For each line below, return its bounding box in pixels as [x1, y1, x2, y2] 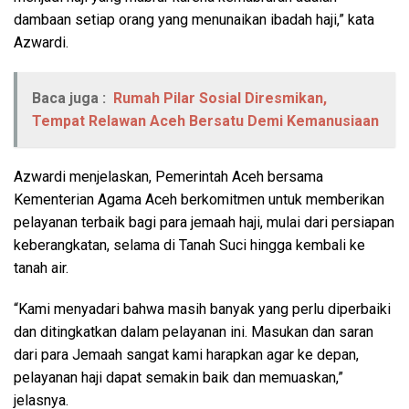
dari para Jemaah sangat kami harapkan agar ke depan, [14, 345, 359, 363]
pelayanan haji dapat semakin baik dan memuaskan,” [14, 368, 343, 386]
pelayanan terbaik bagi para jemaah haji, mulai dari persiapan [14, 213, 394, 231]
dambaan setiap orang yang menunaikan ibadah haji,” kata [14, 10, 374, 28]
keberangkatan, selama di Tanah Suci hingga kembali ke [14, 236, 365, 254]
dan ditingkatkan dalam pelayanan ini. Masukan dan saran [14, 322, 373, 341]
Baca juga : [32, 89, 106, 107]
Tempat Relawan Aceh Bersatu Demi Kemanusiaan [32, 111, 379, 130]
